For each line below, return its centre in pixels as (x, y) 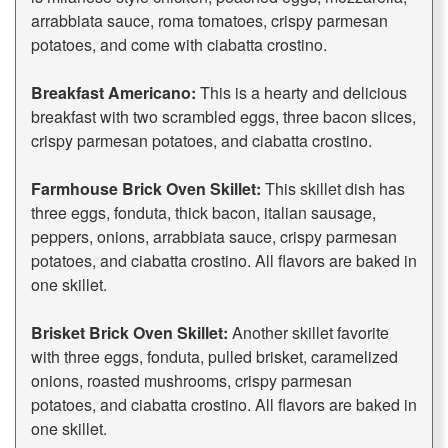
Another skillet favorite (308, 333)
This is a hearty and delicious (301, 93)
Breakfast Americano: (113, 93)
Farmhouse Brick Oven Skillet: (146, 189)
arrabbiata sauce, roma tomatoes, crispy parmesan (209, 21)
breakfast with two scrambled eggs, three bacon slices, (223, 117)
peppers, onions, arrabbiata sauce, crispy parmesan (214, 237)
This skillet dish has (333, 189)
